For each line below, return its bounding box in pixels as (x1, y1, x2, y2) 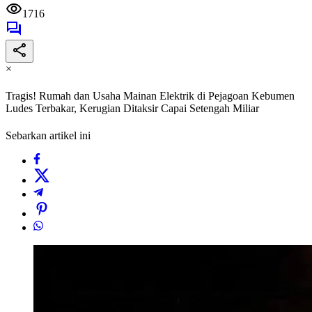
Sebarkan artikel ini (6, 130, 91, 142)
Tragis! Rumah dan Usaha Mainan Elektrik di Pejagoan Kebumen (6, 90, 295, 102)
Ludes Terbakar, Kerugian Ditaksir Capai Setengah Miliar (6, 102, 259, 115)
